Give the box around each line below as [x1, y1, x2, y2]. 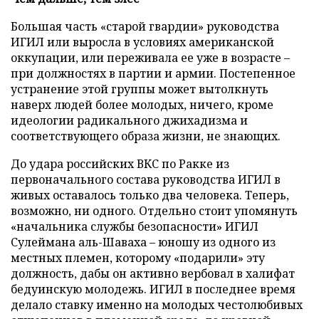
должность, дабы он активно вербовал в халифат [11, 266, 295, 281]
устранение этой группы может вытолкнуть [11, 81, 268, 97]
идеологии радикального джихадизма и [11, 113, 248, 128]
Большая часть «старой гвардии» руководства [11, 19, 279, 34]
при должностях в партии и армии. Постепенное [11, 66, 296, 81]
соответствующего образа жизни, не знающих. [11, 128, 281, 144]
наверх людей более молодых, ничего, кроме [11, 97, 273, 113]
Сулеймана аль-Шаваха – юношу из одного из [11, 234, 276, 250]
